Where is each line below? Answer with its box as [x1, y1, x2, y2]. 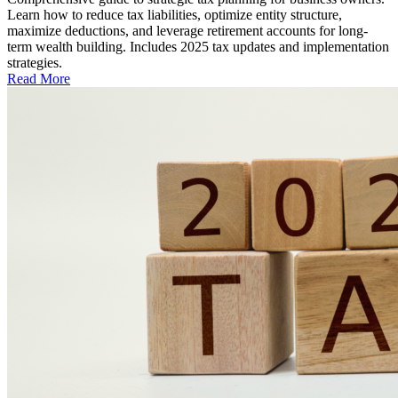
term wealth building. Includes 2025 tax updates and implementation [7, 39, 389, 55]
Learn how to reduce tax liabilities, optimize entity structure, [7, 7, 342, 23]
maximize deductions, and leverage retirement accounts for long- [7, 23, 368, 39]
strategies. [7, 55, 62, 71]
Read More [7, 71, 70, 87]
